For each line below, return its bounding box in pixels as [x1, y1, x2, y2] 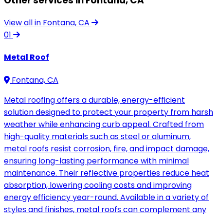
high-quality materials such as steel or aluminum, [4, 130, 191, 142]
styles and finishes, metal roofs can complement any [4, 203, 206, 215]
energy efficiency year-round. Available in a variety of [4, 191, 209, 203]
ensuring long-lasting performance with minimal [4, 155, 189, 166]
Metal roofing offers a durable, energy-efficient [4, 94, 185, 106]
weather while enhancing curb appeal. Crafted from [4, 118, 204, 130]
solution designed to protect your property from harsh [4, 106, 213, 118]
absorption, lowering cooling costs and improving [4, 179, 192, 191]
